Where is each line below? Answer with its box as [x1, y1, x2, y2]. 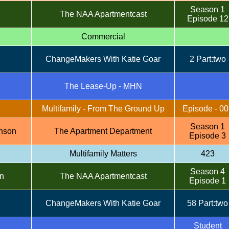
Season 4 [190, 167, 225, 176]
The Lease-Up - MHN [64, 82, 142, 90]
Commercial [81, 32, 125, 41]
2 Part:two [189, 55, 226, 63]
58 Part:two [187, 199, 228, 208]
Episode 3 [189, 131, 226, 140]
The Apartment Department [54, 127, 152, 135]
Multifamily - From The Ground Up [41, 104, 165, 113]
